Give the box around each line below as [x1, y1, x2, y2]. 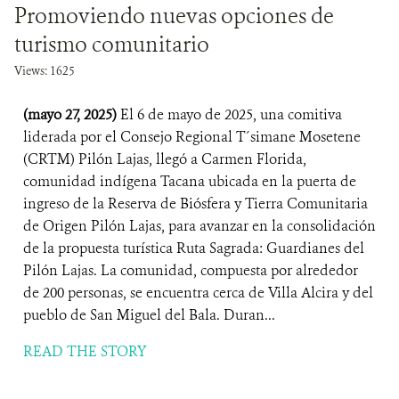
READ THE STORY [23, 342, 146, 361]
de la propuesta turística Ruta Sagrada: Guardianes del [23, 239, 364, 257]
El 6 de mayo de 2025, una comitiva [120, 105, 342, 124]
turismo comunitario [14, 30, 209, 59]
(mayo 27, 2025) [23, 105, 120, 124]
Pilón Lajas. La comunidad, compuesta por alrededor [23, 261, 358, 280]
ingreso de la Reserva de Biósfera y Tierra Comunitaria [23, 194, 368, 213]
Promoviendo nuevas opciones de [14, 2, 334, 30]
